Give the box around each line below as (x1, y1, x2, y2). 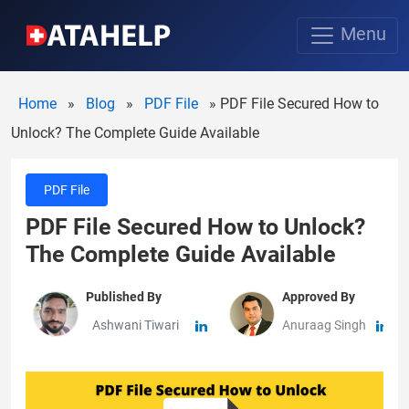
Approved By (282, 289, 355, 305)
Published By (86, 289, 162, 305)
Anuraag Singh (282, 318, 369, 333)
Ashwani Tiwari (92, 318, 179, 333)
